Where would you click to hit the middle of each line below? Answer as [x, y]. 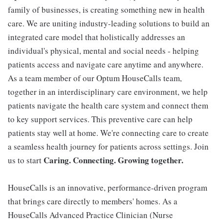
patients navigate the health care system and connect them [108, 105]
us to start [26, 160]
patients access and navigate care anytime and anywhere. [106, 64]
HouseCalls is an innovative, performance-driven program [108, 187]
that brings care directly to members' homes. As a [93, 201]
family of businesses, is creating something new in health [106, 10]
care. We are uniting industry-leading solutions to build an [109, 23]
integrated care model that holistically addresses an [97, 37]
